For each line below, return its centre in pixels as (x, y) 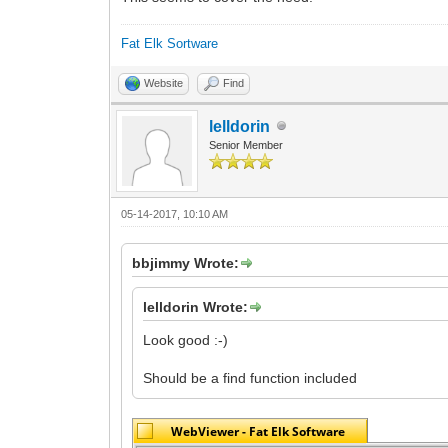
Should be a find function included (250, 377)
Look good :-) (186, 339)
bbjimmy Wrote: (186, 262)
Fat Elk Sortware (170, 43)
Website (164, 82)
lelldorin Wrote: (196, 306)
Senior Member (246, 144)
